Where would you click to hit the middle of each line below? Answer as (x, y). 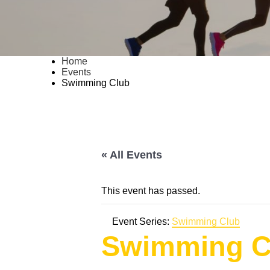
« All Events (132, 155)
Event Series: (142, 221)
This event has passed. (151, 191)
